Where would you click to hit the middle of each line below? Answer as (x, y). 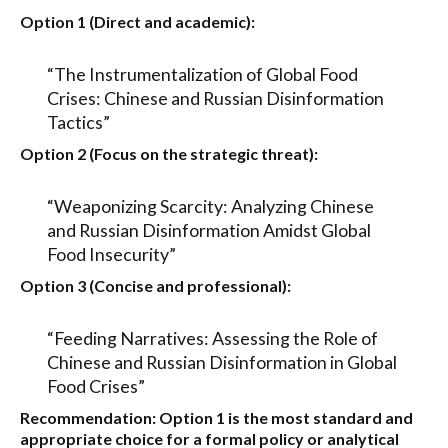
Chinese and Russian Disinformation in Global (221, 361)
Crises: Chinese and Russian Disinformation (215, 97)
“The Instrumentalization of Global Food (202, 73)
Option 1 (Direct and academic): (137, 22)
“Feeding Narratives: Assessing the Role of (212, 337)
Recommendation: (88, 417)
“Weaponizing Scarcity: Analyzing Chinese (210, 205)
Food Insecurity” (111, 253)
